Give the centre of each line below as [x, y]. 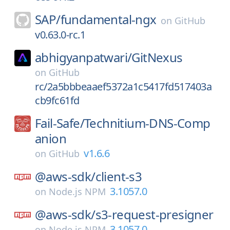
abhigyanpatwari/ [83, 57]
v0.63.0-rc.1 [60, 35]
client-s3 [119, 176]
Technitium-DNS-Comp [147, 123]
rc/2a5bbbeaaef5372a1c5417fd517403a [123, 87]
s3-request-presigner [154, 214]
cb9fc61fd [57, 100]
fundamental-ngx [108, 19]
